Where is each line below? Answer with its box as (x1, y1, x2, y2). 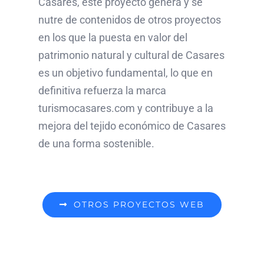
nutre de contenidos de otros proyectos (38, 13, 221, 26)
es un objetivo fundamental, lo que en (38, 66, 213, 79)
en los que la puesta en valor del (38, 31, 187, 44)
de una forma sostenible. (38, 137, 154, 150)
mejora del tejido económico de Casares (38, 119, 226, 132)
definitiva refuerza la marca (38, 84, 166, 97)
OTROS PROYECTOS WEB (73, 199, 204, 210)
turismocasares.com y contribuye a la (38, 101, 213, 114)
